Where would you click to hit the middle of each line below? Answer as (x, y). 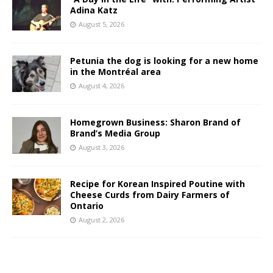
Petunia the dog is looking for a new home (164, 61)
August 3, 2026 (101, 147)
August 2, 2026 (101, 220)
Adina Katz (94, 10)
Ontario (87, 206)
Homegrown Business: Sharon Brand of (155, 122)
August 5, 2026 (101, 24)
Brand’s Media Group (115, 133)
